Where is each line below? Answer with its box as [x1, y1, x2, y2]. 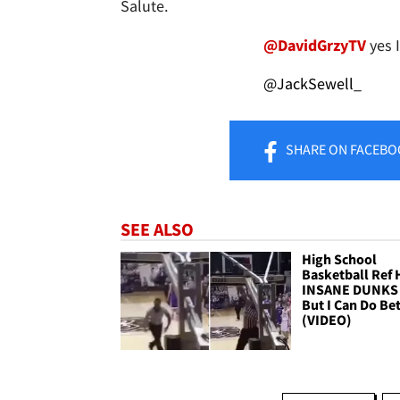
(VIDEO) [302, 311, 353, 329]
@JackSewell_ [263, 73, 362, 95]
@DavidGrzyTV [263, 35, 366, 56]
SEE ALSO [121, 218, 194, 241]
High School [302, 250, 378, 269]
